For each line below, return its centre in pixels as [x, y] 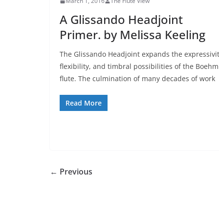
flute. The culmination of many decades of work [137, 79]
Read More [84, 103]
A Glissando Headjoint [121, 20]
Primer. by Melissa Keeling [132, 35]
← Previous [71, 172]
